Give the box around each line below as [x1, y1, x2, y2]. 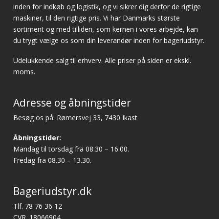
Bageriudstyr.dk [13, 184, 91, 198]
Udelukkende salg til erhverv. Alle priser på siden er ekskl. [13, 56, 191, 66]
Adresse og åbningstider [13, 96, 131, 110]
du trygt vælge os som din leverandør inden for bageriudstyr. [13, 35, 204, 45]
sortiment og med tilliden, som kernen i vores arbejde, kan [13, 24, 198, 34]
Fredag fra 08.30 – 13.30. [13, 155, 91, 165]
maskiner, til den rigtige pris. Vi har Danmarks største [13, 13, 180, 22]
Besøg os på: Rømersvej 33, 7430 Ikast [13, 113, 137, 123]
